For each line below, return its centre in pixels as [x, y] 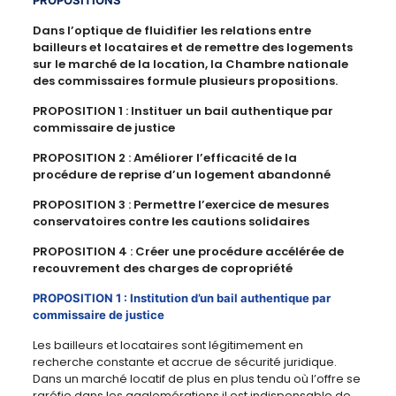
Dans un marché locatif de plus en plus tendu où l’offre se [196, 379]
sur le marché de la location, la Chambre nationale [190, 65]
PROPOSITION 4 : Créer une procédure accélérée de [188, 252]
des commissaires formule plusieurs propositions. [185, 81]
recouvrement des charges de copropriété [162, 269]
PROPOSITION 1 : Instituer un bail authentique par [183, 111]
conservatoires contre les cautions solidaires [171, 222]
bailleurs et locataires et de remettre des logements [192, 48]
